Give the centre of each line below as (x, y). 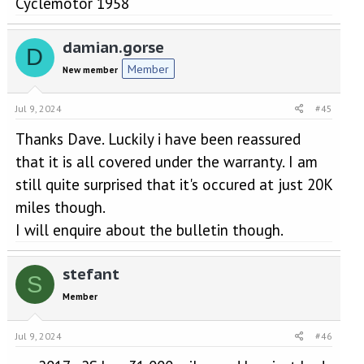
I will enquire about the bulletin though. (149, 230)
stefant (91, 274)
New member (90, 70)
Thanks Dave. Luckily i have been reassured (158, 139)
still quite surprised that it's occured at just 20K (173, 184)
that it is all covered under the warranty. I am (166, 162)
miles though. (60, 207)
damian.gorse (113, 47)
